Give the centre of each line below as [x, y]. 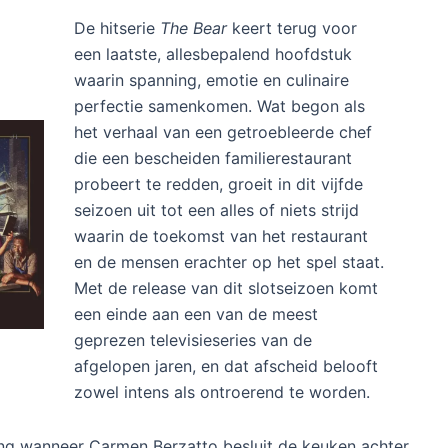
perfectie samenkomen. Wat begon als [219, 406]
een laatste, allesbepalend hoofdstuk [212, 354]
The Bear [193, 328]
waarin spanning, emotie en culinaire [211, 380]
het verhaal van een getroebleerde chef [222, 432]
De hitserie [116, 328]
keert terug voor [291, 328]
